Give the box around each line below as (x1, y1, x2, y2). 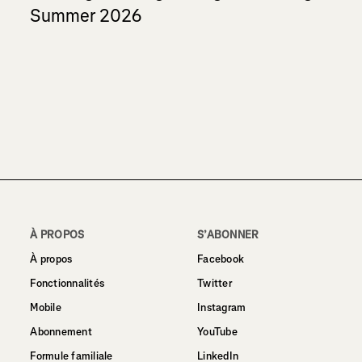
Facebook (196, 251, 245, 266)
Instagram (196, 300, 246, 314)
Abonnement (30, 324, 92, 339)
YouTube (196, 324, 238, 339)
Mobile (30, 300, 61, 314)
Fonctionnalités (30, 276, 105, 290)
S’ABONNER (196, 227, 259, 242)
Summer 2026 (30, 4, 142, 28)
